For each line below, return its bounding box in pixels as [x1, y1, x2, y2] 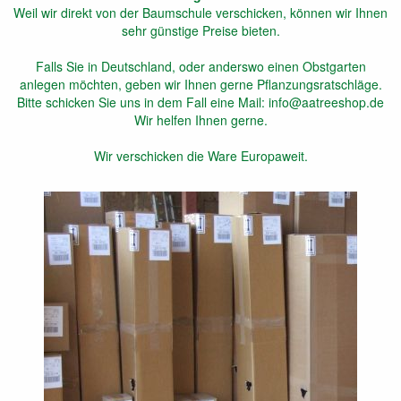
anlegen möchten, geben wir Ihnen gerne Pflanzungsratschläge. [19, 75, 382, 94]
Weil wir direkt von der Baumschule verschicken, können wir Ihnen [13, 4, 388, 22]
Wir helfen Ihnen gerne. [133, 111, 268, 130]
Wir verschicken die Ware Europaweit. [93, 147, 308, 166]
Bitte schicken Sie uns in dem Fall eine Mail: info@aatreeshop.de [17, 93, 384, 112]
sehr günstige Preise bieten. [121, 21, 280, 40]
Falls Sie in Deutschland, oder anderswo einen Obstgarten [35, 57, 366, 76]
